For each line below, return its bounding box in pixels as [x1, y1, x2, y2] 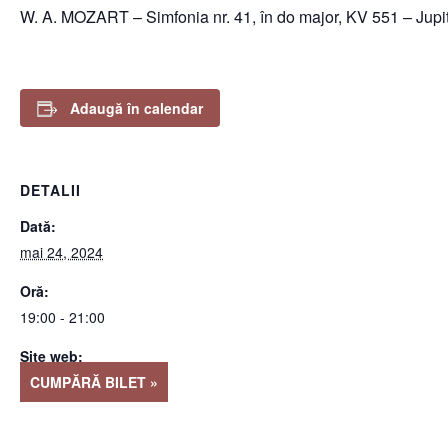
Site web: [20, 346, 83, 366]
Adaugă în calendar [70, 98, 203, 118]
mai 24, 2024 [20, 242, 103, 262]
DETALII [20, 180, 81, 200]
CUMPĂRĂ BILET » [30, 372, 158, 392]
